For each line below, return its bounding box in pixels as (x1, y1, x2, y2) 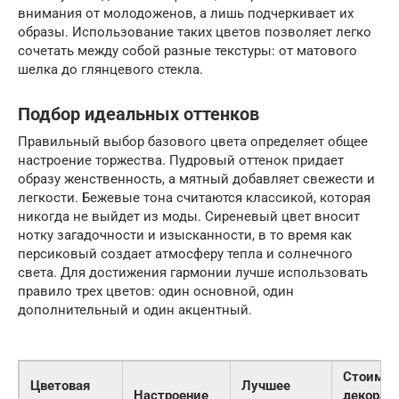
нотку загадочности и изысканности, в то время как (18, 226, 352, 243)
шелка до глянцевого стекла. (18, 61, 203, 77)
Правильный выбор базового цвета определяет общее (18, 133, 368, 150)
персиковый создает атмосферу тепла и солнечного (18, 245, 353, 262)
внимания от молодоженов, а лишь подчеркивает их (18, 4, 354, 21)
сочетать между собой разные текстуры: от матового (18, 42, 357, 59)
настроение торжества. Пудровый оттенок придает (18, 151, 344, 168)
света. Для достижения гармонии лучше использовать (18, 264, 368, 281)
